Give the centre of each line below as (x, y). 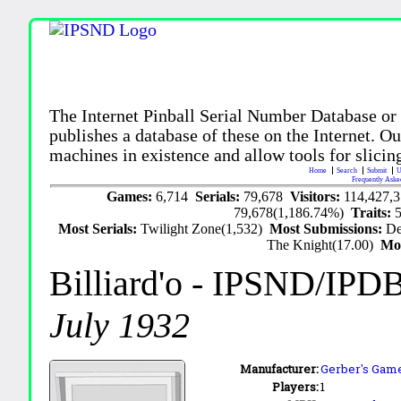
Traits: (373, 213)
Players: (296, 387)
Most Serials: (100, 229)
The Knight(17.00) (324, 245)
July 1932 (120, 325)
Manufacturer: (280, 369)
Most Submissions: (328, 229)
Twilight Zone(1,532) (205, 229)
